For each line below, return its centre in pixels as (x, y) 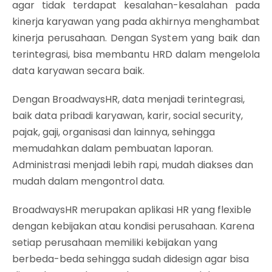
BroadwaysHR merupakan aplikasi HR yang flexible (132, 210)
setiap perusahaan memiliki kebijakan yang (115, 243)
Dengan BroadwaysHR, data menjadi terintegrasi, (128, 99)
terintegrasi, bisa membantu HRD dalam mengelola (136, 54)
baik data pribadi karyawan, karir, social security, (127, 116)
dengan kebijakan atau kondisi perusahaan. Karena (133, 226)
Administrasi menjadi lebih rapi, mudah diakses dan (133, 165)
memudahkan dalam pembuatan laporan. (113, 148)
